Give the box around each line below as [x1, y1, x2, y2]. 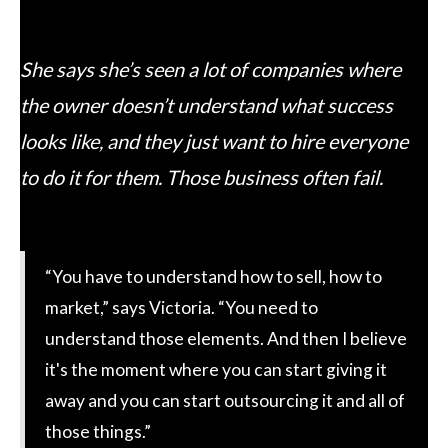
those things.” [45, 420, 151, 442]
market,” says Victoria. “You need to [45, 296, 318, 318]
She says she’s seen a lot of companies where [20, 56, 401, 81]
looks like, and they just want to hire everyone [20, 128, 408, 153]
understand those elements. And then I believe [45, 327, 407, 349]
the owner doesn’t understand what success [20, 92, 393, 117]
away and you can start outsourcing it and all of [45, 389, 405, 411]
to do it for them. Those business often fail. [20, 164, 383, 189]
